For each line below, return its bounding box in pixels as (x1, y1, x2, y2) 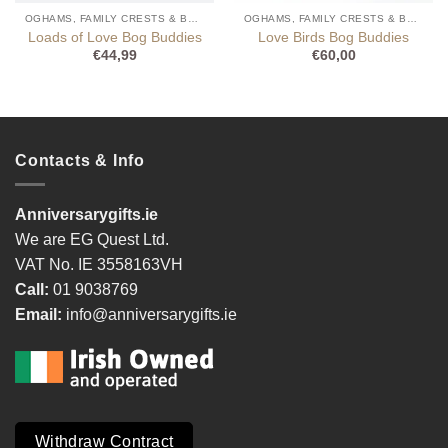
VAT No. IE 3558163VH (15, 256, 183, 274)
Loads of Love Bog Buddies (27, 29, 202, 45)
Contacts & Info (15, 151, 145, 169)
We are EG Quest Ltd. (15, 231, 169, 249)
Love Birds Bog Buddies (258, 29, 409, 45)
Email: (15, 306, 66, 324)
